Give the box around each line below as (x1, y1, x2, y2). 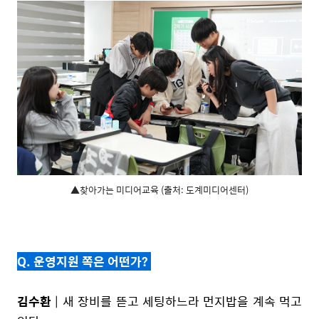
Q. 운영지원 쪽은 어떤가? (17, 251, 151, 271)
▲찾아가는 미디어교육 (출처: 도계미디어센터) (70, 182, 249, 198)
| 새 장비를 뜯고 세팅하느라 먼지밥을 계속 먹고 (51, 291, 302, 310)
